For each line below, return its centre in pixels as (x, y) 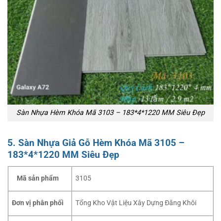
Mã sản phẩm (38, 178)
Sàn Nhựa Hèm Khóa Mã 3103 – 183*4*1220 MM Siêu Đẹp (110, 113)
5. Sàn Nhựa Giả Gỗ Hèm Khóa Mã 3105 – (96, 143)
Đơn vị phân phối (38, 203)
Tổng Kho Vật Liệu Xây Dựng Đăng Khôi (136, 203)
